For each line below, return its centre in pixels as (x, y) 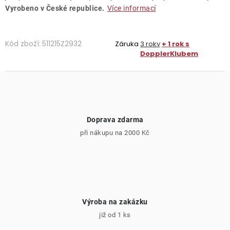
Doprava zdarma (115, 120)
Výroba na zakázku (115, 202)
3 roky (150, 44)
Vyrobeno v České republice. (55, 8)
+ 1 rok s (176, 44)
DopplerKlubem (169, 54)
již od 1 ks (115, 215)
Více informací (131, 8)
